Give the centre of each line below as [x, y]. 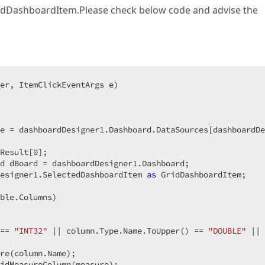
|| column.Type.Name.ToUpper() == [128, 231]
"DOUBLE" [227, 231]
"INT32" [31, 231]
